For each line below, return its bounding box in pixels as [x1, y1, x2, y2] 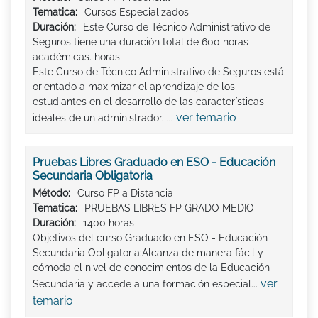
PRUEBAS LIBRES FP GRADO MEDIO [84, 202, 254, 214]
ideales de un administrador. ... [33, 112, 176, 124]
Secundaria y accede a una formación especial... [33, 278, 261, 290]
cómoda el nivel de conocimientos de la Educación [33, 262, 270, 274]
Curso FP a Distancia [77, 187, 173, 199]
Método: [33, 187, 70, 199]
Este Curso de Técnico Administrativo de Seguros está [33, 66, 284, 78]
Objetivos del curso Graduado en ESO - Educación [33, 232, 268, 244]
